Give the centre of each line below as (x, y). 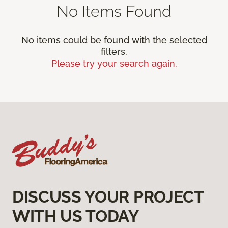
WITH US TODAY (76, 216)
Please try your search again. (114, 63)
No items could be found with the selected (114, 40)
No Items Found (114, 11)
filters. (114, 51)
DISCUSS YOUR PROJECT (108, 196)
